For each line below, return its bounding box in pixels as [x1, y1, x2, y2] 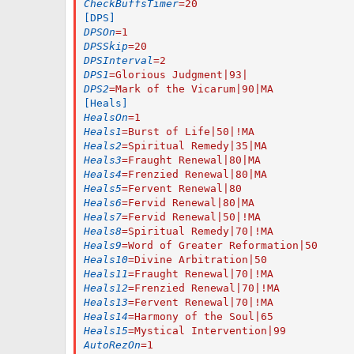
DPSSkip [84, 40, 128, 52]
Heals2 [84, 139, 122, 152]
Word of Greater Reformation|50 [128, 239, 318, 251]
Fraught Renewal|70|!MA [134, 267, 273, 280]
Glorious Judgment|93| [115, 68, 248, 81]
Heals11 [84, 267, 128, 280]
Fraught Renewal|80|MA [128, 153, 261, 166]
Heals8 [84, 224, 122, 237]
